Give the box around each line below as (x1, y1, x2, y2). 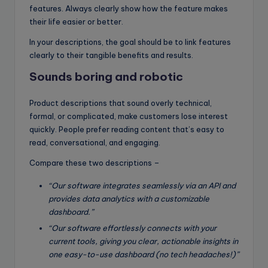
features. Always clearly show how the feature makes (29, 3, 228, 13)
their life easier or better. (29, 16, 123, 26)
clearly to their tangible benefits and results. (29, 50, 193, 60)
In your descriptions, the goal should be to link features (29, 36, 231, 47)
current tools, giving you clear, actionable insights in (48, 236, 238, 246)
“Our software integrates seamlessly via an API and (48, 180, 236, 190)
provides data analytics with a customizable (48, 193, 209, 203)
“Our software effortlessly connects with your (48, 223, 217, 233)
